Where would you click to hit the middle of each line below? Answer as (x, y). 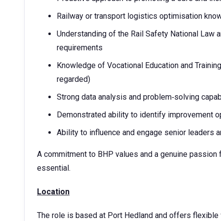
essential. (54, 168)
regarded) (74, 79)
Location (53, 192)
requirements (80, 48)
